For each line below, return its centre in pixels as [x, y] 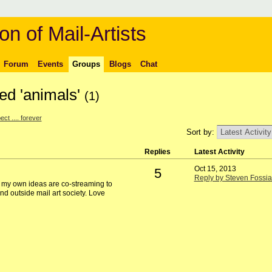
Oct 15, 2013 [215, 169]
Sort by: [201, 132]
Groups [86, 64]
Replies [158, 152]
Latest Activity [219, 152]
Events [50, 64]
